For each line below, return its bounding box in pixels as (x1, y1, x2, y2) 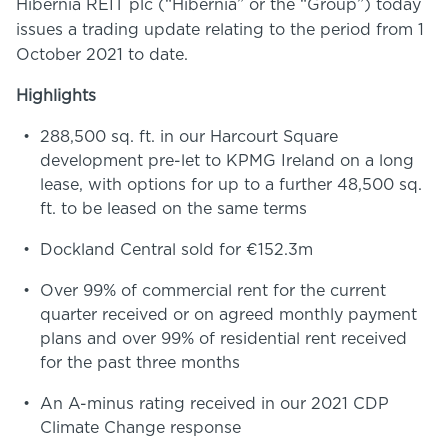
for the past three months (40, 355, 240, 371)
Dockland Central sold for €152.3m (40, 242, 313, 258)
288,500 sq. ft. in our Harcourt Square (40, 129, 338, 145)
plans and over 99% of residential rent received (40, 331, 407, 347)
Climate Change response (40, 420, 241, 436)
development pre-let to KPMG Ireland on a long (40, 153, 414, 169)
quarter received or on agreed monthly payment (40, 307, 417, 323)
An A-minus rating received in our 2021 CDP (40, 396, 389, 412)
